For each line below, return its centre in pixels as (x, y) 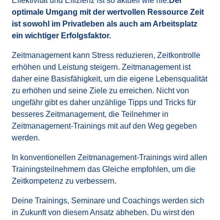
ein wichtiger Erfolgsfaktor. (61, 36)
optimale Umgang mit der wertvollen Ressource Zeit (108, 12)
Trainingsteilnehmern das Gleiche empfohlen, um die (104, 169)
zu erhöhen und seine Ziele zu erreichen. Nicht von (100, 91)
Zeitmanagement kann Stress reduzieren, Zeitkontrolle (106, 55)
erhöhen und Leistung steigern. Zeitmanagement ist (101, 67)
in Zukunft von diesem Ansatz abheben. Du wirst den (103, 213)
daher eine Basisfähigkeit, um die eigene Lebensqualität (110, 79)
